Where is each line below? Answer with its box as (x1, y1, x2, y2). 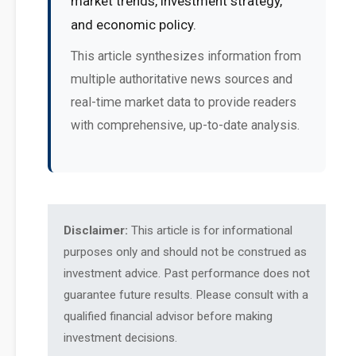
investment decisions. (64, 331, 177, 345)
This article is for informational (128, 223, 292, 238)
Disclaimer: (64, 223, 128, 238)
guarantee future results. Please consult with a (64, 288, 308, 302)
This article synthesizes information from (71, 48, 301, 64)
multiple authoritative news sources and (71, 72, 292, 87)
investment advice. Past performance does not (64, 266, 310, 281)
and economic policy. (71, 17, 196, 33)
